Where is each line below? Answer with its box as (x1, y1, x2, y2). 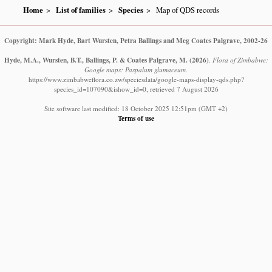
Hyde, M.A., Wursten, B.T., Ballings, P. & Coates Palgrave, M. (4, 54, 188, 65)
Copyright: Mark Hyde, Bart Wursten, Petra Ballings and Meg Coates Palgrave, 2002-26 (4, 35, 268, 46)
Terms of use (118, 112, 154, 123)
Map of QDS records (156, 4, 220, 15)
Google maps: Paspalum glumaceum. (84, 64, 188, 74)
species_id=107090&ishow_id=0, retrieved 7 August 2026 (53, 84, 219, 93)
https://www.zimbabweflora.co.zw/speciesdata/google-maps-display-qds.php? (28, 74, 244, 84)
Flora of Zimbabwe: (212, 55, 268, 64)
